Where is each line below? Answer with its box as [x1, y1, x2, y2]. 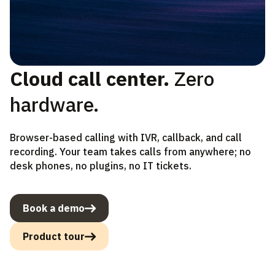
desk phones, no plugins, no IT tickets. [10, 160, 192, 172]
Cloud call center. [10, 66, 174, 92]
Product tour [23, 230, 85, 243]
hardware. [10, 91, 99, 118]
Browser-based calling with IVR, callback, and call [10, 131, 242, 144]
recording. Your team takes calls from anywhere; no [10, 145, 251, 158]
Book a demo [23, 202, 85, 215]
